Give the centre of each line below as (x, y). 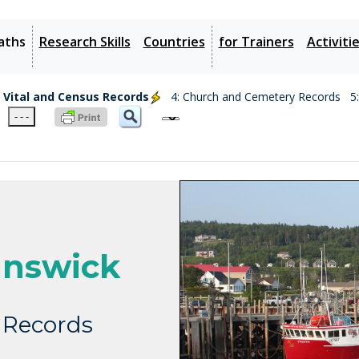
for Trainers (256, 42)
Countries (174, 42)
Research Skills (85, 42)
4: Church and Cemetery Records (256, 96)
